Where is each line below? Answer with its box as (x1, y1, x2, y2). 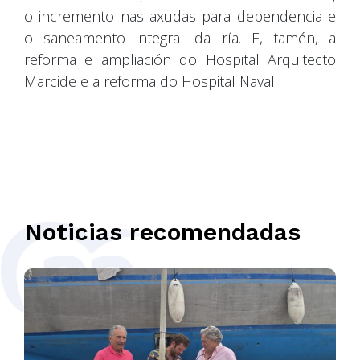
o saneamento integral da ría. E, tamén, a (24, 27, 336, 47)
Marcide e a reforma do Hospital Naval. (24, 71, 277, 91)
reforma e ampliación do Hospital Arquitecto (24, 49, 336, 69)
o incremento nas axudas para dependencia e (24, 6, 336, 26)
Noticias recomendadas (24, 217, 301, 246)
